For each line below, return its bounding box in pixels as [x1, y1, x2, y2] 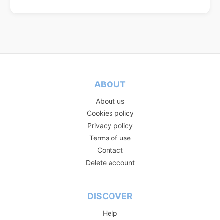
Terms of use [89, 133, 131, 142]
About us [96, 96, 124, 105]
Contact [97, 145, 123, 154]
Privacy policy [87, 121, 133, 130]
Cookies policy [86, 109, 134, 117]
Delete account [85, 158, 135, 166]
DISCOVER [87, 191, 133, 201]
